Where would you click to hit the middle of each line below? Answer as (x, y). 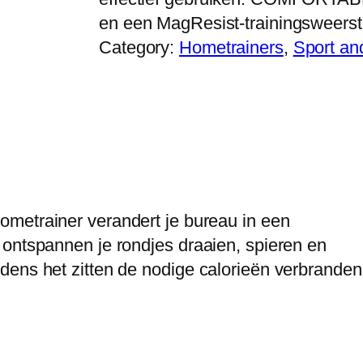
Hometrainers (231, 48)
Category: (139, 48)
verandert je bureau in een (189, 221)
